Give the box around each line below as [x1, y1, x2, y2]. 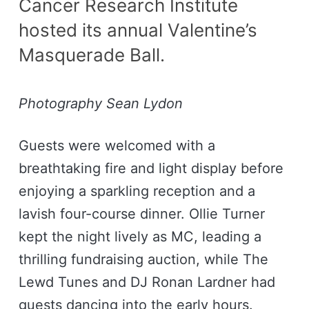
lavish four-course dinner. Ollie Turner [18, 205, 265, 222]
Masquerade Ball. [18, 43, 165, 66]
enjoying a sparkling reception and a [18, 182, 255, 199]
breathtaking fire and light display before [18, 159, 283, 177]
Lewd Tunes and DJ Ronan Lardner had [18, 273, 275, 290]
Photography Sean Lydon [18, 94, 183, 112]
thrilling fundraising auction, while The [18, 250, 268, 268]
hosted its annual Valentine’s [18, 19, 257, 41]
